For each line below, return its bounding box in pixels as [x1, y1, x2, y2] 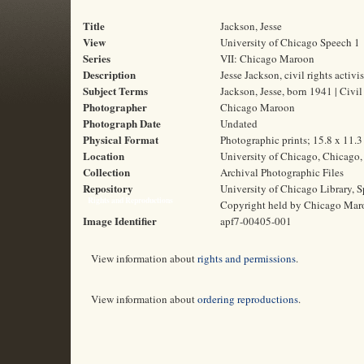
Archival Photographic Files [220, 165, 344, 180]
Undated [220, 116, 258, 131]
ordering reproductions [197, 292, 298, 306]
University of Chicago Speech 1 [220, 35, 360, 50]
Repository [83, 180, 133, 196]
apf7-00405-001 [220, 214, 292, 228]
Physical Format [83, 132, 158, 147]
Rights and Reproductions [87, 194, 173, 206]
